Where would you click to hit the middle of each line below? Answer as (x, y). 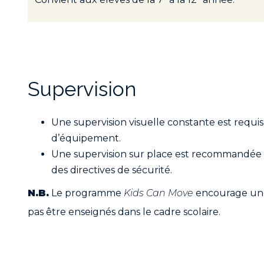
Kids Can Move (159, 193)
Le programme (86, 193)
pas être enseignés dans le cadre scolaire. (124, 212)
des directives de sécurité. (112, 170)
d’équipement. (86, 138)
